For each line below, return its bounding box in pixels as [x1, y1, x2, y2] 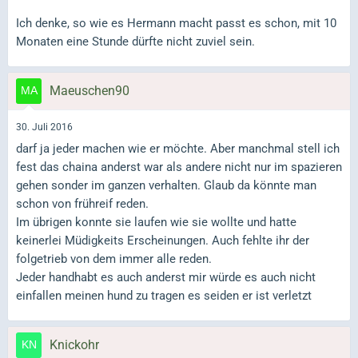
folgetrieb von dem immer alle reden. [16, 252, 212, 267]
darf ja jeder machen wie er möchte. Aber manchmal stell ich [16, 141, 340, 157]
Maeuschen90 [50, 82, 129, 98]
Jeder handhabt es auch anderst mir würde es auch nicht [16, 270, 316, 285]
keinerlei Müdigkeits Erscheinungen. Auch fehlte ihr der [16, 233, 309, 249]
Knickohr [50, 337, 99, 353]
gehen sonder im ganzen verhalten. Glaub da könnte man [16, 178, 316, 193]
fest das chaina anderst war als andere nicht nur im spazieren [16, 160, 342, 175]
